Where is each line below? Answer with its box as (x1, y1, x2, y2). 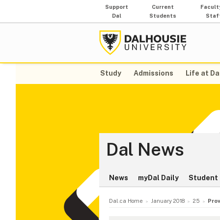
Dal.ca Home (109, 197, 143, 205)
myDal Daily (138, 174, 179, 182)
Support (105, 4, 129, 10)
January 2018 (151, 197, 185, 205)
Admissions (134, 69, 174, 78)
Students (149, 13, 177, 19)
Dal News (106, 139, 184, 160)
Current (152, 4, 174, 10)
